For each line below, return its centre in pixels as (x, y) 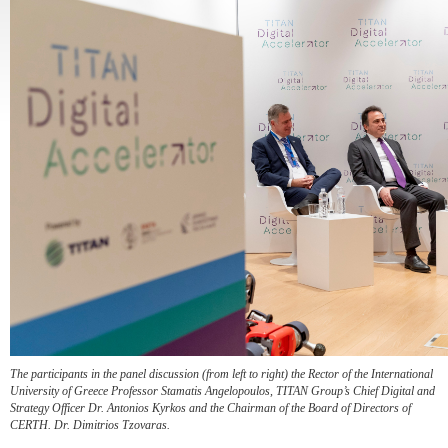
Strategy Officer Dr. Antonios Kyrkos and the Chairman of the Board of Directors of (210, 408)
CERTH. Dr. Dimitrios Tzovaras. (91, 425)
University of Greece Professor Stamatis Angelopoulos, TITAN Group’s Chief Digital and (222, 391)
